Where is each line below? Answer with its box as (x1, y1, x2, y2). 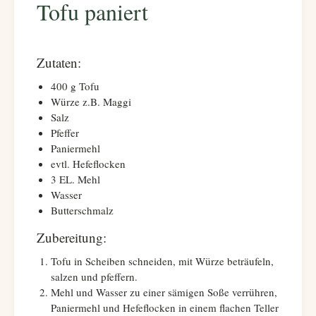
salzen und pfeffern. (51, 269, 138, 284)
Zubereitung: (37, 229, 107, 246)
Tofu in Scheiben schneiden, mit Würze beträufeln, (51, 254, 274, 268)
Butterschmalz (51, 203, 114, 217)
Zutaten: (37, 54, 81, 71)
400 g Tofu (51, 79, 99, 93)
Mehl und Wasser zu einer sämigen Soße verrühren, (51, 285, 277, 299)
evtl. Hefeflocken (51, 157, 126, 171)
